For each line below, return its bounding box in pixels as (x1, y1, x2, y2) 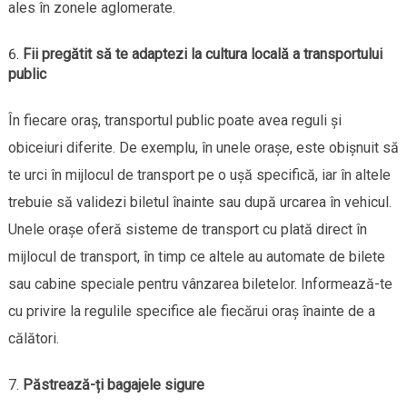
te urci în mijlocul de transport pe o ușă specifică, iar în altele (7, 165, 391, 184)
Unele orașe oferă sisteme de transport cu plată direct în (7, 220, 367, 238)
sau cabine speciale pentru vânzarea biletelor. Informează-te (7, 274, 392, 293)
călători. (7, 329, 59, 347)
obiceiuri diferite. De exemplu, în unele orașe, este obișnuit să (7, 138, 399, 156)
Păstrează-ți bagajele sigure (22, 375, 204, 393)
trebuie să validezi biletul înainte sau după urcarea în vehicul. (7, 193, 392, 211)
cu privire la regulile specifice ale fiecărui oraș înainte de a (7, 302, 375, 320)
